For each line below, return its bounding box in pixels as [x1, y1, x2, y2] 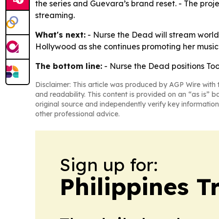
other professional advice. [35, 109, 120, 118]
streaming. [35, 10, 75, 20]
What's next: [35, 29, 86, 40]
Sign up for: [60, 153, 158, 175]
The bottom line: [35, 61, 102, 71]
